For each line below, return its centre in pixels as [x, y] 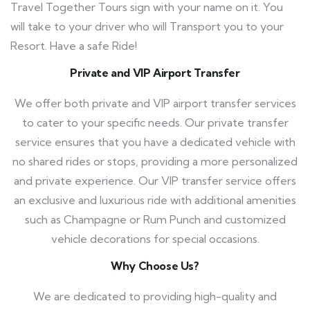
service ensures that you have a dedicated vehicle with [155, 142]
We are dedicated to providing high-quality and [155, 296]
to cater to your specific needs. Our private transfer [155, 122]
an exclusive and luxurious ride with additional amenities [155, 200]
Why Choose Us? [155, 265]
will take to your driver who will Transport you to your [147, 26]
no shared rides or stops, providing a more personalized [155, 161]
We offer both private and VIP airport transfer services [155, 103]
